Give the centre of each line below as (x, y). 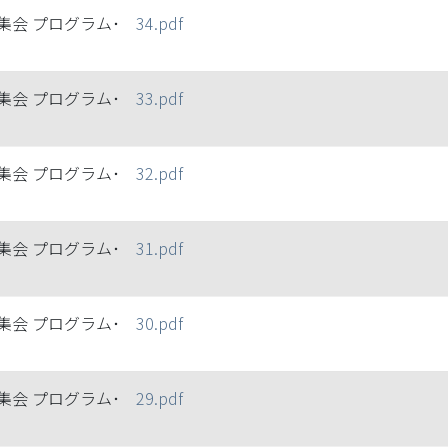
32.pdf (159, 173)
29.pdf (159, 398)
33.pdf (159, 98)
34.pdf (159, 23)
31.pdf (159, 248)
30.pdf (159, 323)
